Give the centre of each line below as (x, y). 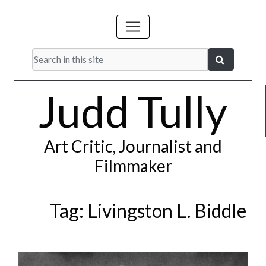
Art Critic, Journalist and (133, 146)
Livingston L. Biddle (167, 210)
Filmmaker (133, 166)
